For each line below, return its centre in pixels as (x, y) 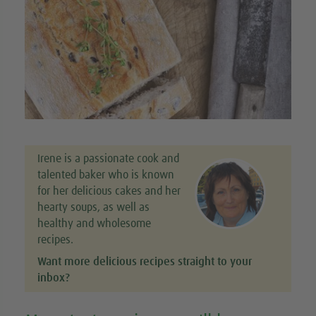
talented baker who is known (105, 175)
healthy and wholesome (94, 224)
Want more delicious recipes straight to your (144, 262)
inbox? (53, 278)
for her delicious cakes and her (109, 192)
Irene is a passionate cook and (108, 159)
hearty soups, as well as (93, 208)
